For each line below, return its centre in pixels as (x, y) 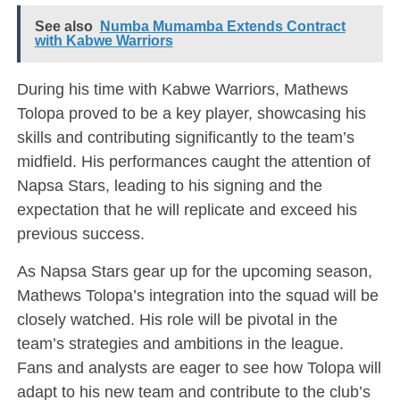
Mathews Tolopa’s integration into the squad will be (197, 296)
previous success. (80, 234)
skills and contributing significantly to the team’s (185, 137)
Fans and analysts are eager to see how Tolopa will (199, 368)
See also (63, 27)
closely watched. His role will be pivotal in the (177, 320)
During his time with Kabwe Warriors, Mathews (182, 89)
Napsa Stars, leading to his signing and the (169, 186)
